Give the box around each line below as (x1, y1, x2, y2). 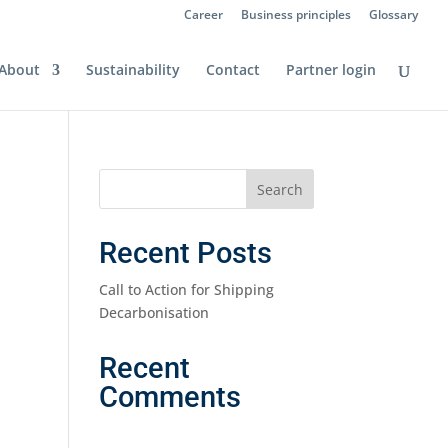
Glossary (369, 6, 418, 23)
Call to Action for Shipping (98, 280, 274, 299)
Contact (206, 60, 260, 79)
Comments (98, 380, 241, 414)
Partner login (286, 60, 376, 79)
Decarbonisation (98, 303, 209, 322)
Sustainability (86, 60, 180, 79)
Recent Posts (98, 236, 272, 270)
